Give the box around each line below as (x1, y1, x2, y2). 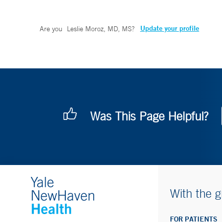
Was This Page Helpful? (90, 109, 208, 123)
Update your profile (140, 24, 199, 33)
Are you (40, 24, 64, 34)
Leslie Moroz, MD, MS (66, 24, 132, 34)
